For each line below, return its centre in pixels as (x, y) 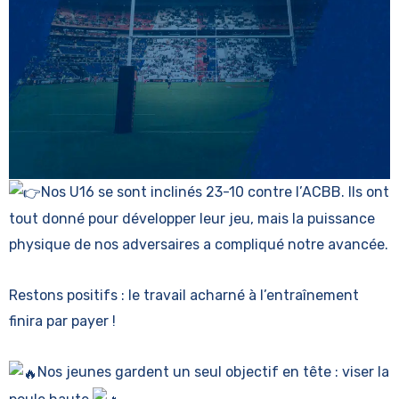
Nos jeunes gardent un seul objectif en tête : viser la (213, 372)
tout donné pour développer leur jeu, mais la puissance (192, 219)
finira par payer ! (62, 322)
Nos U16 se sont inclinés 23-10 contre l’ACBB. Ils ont (215, 192)
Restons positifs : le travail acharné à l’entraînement (184, 296)
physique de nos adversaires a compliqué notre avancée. (199, 245)
